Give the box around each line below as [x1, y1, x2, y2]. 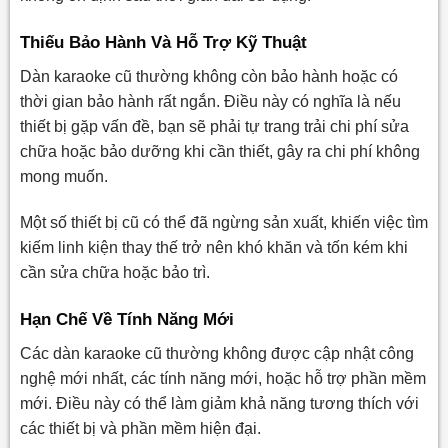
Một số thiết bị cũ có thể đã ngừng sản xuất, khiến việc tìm [19, 214, 428, 232]
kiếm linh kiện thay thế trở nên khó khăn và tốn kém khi [19, 239, 408, 257]
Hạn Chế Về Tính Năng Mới [19, 309, 234, 329]
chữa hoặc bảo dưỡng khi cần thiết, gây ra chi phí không [19, 143, 420, 161]
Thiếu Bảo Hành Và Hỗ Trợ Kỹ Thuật [19, 32, 307, 52]
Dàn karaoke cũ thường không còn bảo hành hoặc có [19, 68, 398, 86]
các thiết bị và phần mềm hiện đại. [19, 420, 261, 438]
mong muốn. [19, 168, 108, 186]
